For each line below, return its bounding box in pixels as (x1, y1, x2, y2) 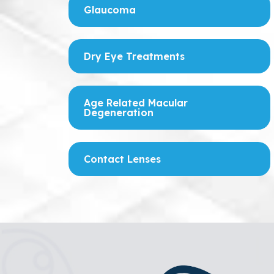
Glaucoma (84, 4, 136, 16)
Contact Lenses (84, 153, 161, 165)
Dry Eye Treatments (84, 50, 185, 62)
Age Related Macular (84, 97, 188, 109)
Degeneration (84, 106, 154, 119)
